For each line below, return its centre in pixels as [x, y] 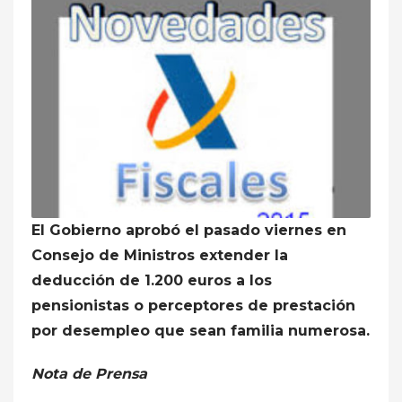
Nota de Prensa [89, 373]
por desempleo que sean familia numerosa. [201, 330]
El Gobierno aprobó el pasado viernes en [189, 230]
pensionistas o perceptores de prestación [193, 305]
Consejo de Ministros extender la [160, 255]
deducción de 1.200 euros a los [152, 280]
